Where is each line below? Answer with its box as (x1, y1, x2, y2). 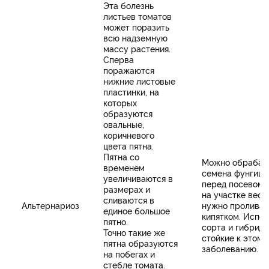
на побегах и (103, 248, 155, 260)
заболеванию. (202, 243, 258, 255)
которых (103, 97, 137, 109)
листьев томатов (103, 10, 172, 22)
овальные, (103, 118, 144, 130)
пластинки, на (103, 86, 159, 98)
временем (103, 162, 145, 174)
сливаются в (103, 194, 154, 206)
